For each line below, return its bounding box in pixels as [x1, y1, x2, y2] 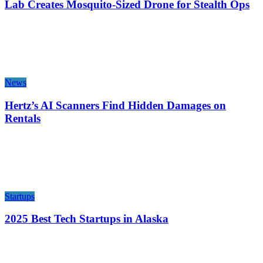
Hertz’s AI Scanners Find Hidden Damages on [5, 99, 226, 112]
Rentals [5, 112, 41, 124]
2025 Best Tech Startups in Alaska [5, 213, 168, 225]
